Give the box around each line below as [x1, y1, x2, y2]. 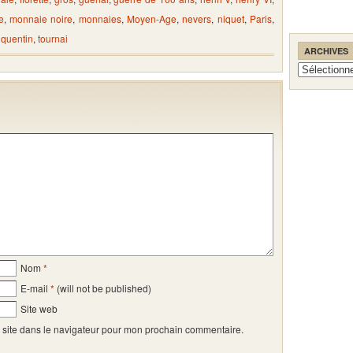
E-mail [20, 281, 48, 295]
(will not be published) [54, 281, 151, 295]
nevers [182, 11, 212, 25]
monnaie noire [9, 11, 73, 25]
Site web [20, 301, 58, 315]
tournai [38, 31, 68, 45]
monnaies [78, 11, 121, 25]
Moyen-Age [127, 11, 177, 25]
